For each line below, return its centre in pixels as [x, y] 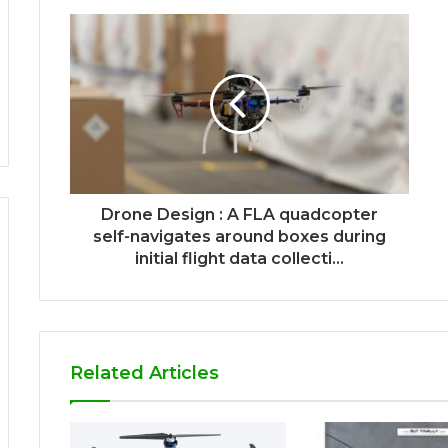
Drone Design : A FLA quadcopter [239, 215]
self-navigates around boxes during [239, 237]
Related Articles [144, 373]
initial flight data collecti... [239, 259]
